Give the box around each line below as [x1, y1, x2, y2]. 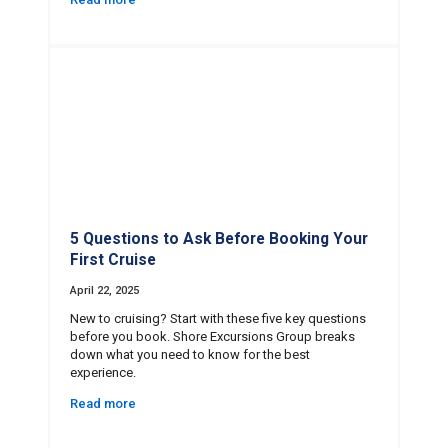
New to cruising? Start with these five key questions [70, 311, 366, 327]
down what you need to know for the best [70, 347, 310, 363]
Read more [70, 396, 136, 412]
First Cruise [70, 251, 156, 270]
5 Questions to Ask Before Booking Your [70, 230, 368, 249]
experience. [70, 365, 136, 381]
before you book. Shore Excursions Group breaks [70, 329, 355, 345]
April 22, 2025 [70, 284, 139, 298]
